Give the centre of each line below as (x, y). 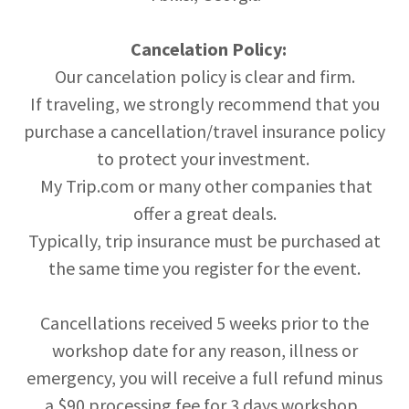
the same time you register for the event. (204, 268)
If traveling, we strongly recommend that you (204, 104)
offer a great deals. (204, 214)
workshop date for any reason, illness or (204, 351)
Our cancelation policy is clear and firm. (204, 77)
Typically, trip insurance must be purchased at (204, 241)
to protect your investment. (204, 159)
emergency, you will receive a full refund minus (204, 378)
